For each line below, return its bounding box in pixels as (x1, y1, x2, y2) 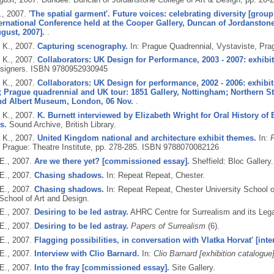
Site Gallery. (171, 262, 215, 272)
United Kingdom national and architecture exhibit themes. (37, 133, 256, 143)
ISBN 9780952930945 (30, 64, 108, 74)
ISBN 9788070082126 (141, 143, 219, 152)
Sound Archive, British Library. (9, 119, 116, 129)
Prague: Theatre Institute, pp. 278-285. (2, 143, 142, 152)
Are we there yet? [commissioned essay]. (34, 157, 190, 166)
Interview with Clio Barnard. (34, 249, 139, 259)
